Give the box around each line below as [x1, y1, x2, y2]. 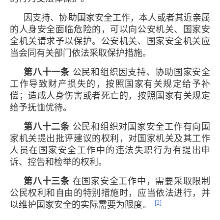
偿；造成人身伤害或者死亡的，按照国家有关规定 [10, 90, 210, 101]
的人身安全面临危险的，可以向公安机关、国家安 [10, 24, 210, 34]
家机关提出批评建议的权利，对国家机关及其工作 [10, 133, 210, 143]
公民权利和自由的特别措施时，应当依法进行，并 [10, 188, 210, 198]
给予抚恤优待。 [10, 102, 72, 112]
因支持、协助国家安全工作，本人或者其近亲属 [24, 12, 210, 23]
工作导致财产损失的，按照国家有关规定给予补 [10, 79, 210, 89]
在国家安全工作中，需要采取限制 [72, 176, 210, 186]
